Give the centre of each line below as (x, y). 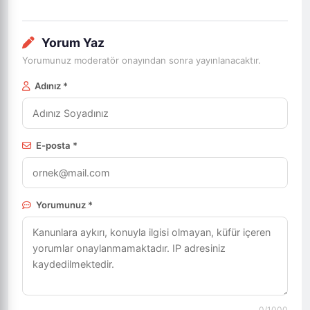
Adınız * (50, 86)
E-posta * (56, 145)
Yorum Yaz (72, 43)
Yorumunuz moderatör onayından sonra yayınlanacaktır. (142, 60)
